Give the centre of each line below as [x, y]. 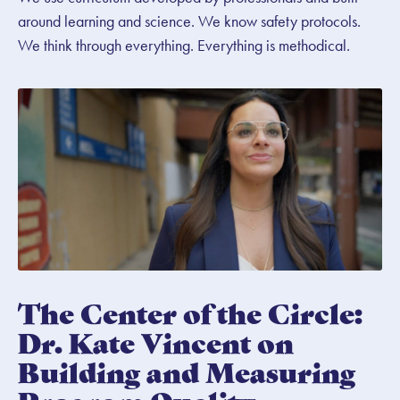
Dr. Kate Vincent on [156, 341]
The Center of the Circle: [190, 312]
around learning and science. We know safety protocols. [189, 21]
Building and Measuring [187, 371]
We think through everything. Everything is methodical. [184, 45]
